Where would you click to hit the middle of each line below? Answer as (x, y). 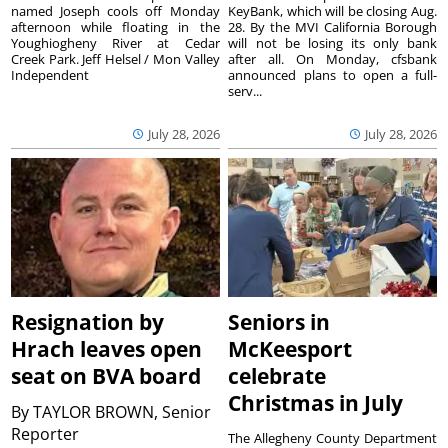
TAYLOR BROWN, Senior (122, 412)
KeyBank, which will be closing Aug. (332, 11)
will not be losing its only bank (332, 43)
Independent (50, 75)
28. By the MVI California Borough (332, 27)
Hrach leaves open (107, 349)
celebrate (277, 376)
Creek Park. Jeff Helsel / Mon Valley (115, 59)
